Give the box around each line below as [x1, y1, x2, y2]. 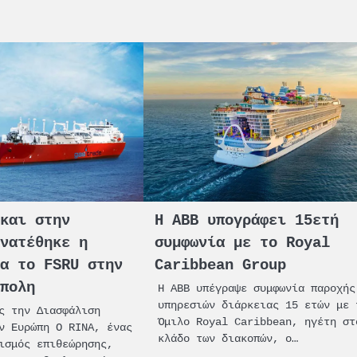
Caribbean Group [155, 256, 287, 274]
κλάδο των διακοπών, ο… [158, 331, 299, 345]
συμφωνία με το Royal [155, 233, 331, 252]
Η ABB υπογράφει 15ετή [155, 211, 339, 229]
